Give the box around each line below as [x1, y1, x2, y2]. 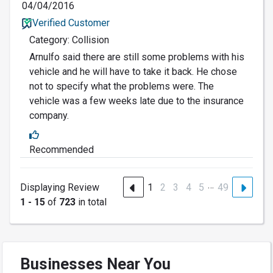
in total [76, 196, 107, 208]
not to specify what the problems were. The [29, 80, 214, 93]
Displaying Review [20, 182, 99, 194]
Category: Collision [29, 34, 109, 46]
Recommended [29, 144, 94, 156]
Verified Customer [32, 17, 110, 29]
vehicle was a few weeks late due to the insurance [29, 95, 244, 107]
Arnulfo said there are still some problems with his [29, 51, 244, 63]
